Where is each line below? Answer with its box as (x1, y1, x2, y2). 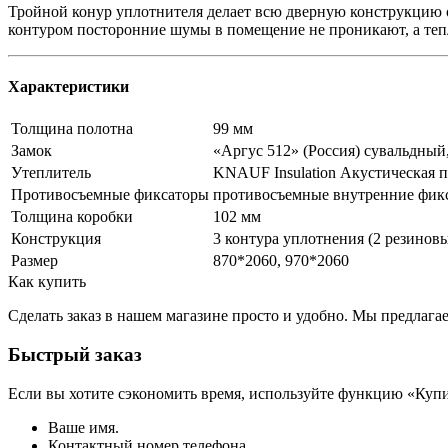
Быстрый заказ (8, 344, 142, 366)
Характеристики (8, 78, 129, 96)
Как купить (8, 273, 86, 291)
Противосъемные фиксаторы (11, 186, 209, 204)
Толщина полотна (11, 120, 133, 138)
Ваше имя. (48, 418, 119, 436)
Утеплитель (11, 164, 91, 182)
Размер (11, 252, 58, 270)
